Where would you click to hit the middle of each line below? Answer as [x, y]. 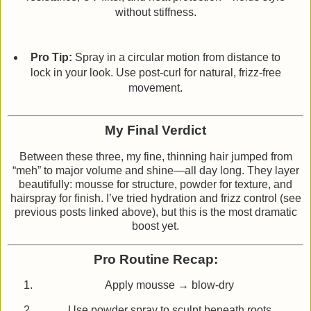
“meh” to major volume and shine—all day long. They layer [155, 170]
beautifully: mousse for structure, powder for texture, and [155, 184]
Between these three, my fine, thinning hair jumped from [155, 156]
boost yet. [155, 226]
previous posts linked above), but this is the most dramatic [155, 212]
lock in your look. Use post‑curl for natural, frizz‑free [155, 73]
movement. [155, 88]
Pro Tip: [51, 58]
